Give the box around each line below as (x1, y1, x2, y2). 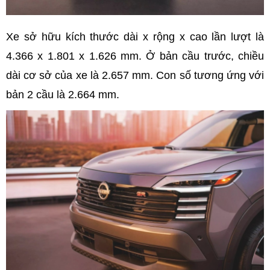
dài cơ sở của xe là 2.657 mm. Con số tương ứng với (6, 69, 264, 81)
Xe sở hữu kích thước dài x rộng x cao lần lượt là (6, 30, 264, 43)
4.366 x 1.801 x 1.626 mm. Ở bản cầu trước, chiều (6, 49, 264, 62)
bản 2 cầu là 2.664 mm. (6, 88, 122, 101)
